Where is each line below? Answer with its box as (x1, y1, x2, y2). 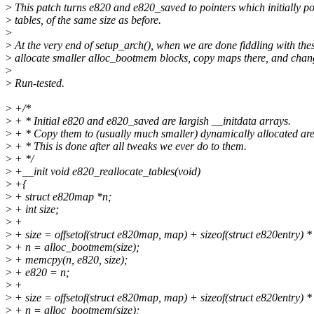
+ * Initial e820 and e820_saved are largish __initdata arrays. (12, 115, 291, 128)
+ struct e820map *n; (12, 191, 111, 203)
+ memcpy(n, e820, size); (12, 254, 128, 266)
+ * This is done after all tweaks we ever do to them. (12, 140, 247, 153)
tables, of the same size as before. (12, 14, 161, 27)
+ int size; (12, 203, 59, 216)
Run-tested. (12, 77, 64, 90)
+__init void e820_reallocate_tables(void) (12, 165, 200, 178)
